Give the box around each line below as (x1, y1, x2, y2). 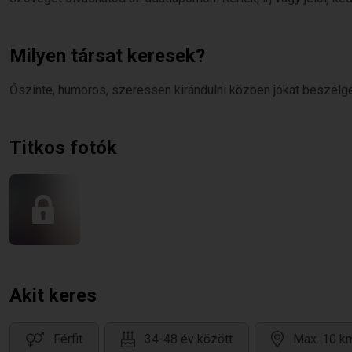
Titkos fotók (9, 137, 117, 159)
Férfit (53, 332, 82, 347)
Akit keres (9, 284, 97, 306)
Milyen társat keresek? (9, 45, 205, 67)
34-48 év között (145, 332, 233, 347)
